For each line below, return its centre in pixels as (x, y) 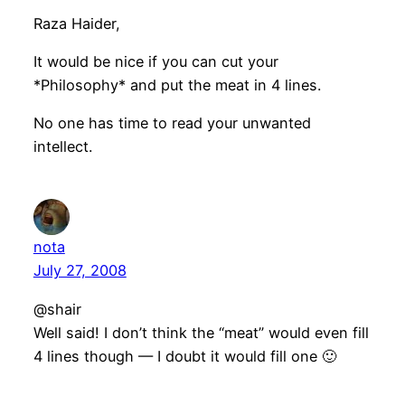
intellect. (62, 147)
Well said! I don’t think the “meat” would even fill (201, 332)
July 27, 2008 (80, 271)
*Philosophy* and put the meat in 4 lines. (177, 85)
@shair (57, 309)
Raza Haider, (76, 23)
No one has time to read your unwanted (172, 123)
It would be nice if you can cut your (155, 61)
